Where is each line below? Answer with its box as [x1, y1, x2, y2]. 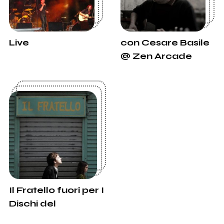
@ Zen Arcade [120, 50, 192, 61]
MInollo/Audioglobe [8, 211, 107, 223]
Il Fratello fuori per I [8, 184, 104, 196]
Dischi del [8, 198, 56, 209]
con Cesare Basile [120, 36, 209, 48]
